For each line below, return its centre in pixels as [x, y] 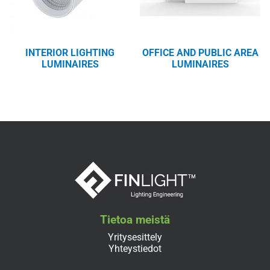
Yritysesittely [135, 237]
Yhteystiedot [135, 248]
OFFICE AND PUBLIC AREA [200, 53]
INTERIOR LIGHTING [70, 53]
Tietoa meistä [135, 219]
